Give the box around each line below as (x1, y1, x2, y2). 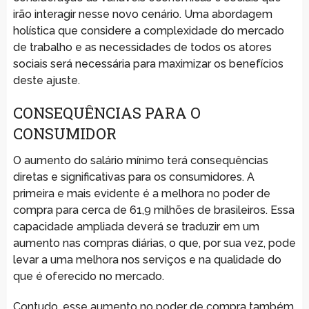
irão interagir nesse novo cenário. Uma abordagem (12, 7, 272, 21)
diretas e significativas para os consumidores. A (12, 170, 255, 183)
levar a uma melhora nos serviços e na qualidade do (12, 252, 281, 266)
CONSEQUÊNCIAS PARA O (12, 102, 201, 123)
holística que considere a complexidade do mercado (12, 23, 284, 37)
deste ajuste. (12, 73, 80, 87)
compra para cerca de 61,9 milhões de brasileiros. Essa (12, 203, 295, 217)
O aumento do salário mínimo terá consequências (12, 153, 268, 167)
